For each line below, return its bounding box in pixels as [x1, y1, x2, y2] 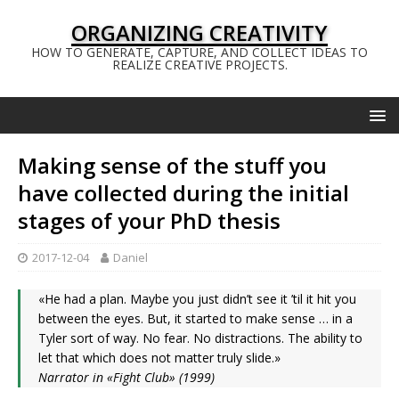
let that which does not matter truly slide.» [38, 349, 281, 366]
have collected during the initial [18, 178, 349, 208]
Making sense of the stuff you [18, 151, 327, 180]
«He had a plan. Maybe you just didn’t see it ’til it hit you [38, 290, 356, 307]
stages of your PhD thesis [18, 206, 281, 235]
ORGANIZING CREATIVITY [71, 18, 328, 47]
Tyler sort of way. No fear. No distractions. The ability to [38, 330, 362, 346]
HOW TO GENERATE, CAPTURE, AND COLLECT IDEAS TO [31, 44, 368, 61]
